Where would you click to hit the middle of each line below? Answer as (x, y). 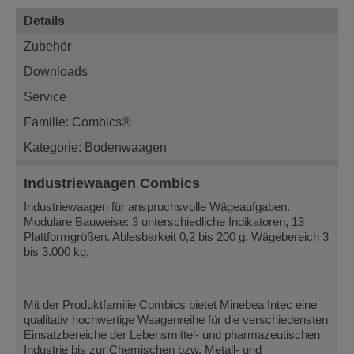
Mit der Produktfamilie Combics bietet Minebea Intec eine (170, 305)
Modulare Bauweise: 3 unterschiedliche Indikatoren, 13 (164, 222)
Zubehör (47, 45)
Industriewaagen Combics (112, 183)
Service (45, 96)
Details (44, 20)
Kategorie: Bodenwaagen (95, 147)
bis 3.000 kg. (56, 252)
